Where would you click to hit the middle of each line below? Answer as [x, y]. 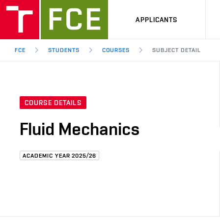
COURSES [116, 50]
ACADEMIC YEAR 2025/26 [60, 156]
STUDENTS [64, 50]
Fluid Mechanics [80, 129]
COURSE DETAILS [53, 103]
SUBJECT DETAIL [177, 50]
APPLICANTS [157, 19]
